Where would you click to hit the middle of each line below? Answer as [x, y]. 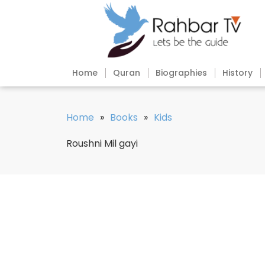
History [237, 73]
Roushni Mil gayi [102, 144]
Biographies [181, 73]
